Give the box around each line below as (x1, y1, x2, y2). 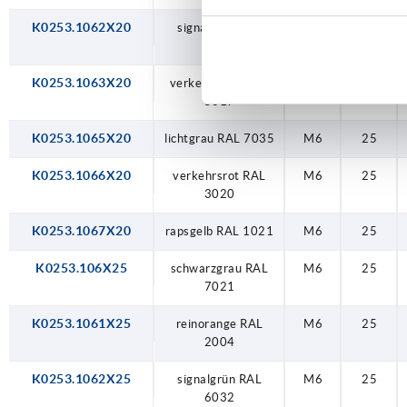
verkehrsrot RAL (173, 168, 266, 183)
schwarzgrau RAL (170, 261, 269, 275)
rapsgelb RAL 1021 (164, 223, 274, 238)
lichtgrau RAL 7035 (164, 131, 274, 145)
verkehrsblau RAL (169, 75, 270, 90)
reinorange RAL (175, 316, 263, 331)
